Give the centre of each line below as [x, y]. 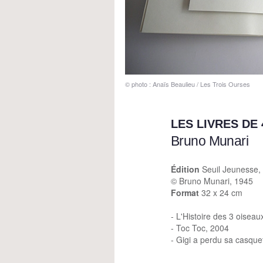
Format [185, 193]
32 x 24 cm [221, 193]
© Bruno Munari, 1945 [212, 181]
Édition [185, 169]
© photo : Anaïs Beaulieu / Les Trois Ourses [188, 84]
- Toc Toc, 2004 [200, 228]
